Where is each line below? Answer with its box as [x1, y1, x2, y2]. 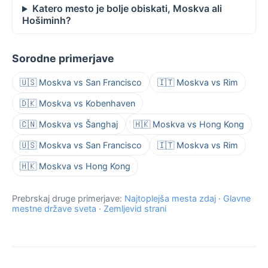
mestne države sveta [12, 203, 96, 214]
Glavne [223, 193, 251, 204]
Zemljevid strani [103, 203, 166, 214]
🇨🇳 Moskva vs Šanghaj [20, 119, 118, 130]
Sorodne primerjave [12, 52, 114, 65]
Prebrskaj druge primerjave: [12, 193, 124, 204]
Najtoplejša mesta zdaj [124, 193, 216, 204]
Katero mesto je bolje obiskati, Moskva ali [32, 2, 222, 15]
